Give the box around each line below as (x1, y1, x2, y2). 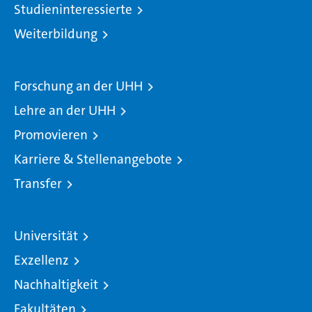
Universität (14, 226, 78, 244)
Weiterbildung (14, 24, 97, 42)
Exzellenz (14, 251, 69, 269)
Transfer (14, 174, 62, 192)
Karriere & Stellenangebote (14, 150, 172, 168)
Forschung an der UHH (14, 77, 143, 95)
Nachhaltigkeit (14, 275, 98, 293)
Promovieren (14, 125, 88, 143)
